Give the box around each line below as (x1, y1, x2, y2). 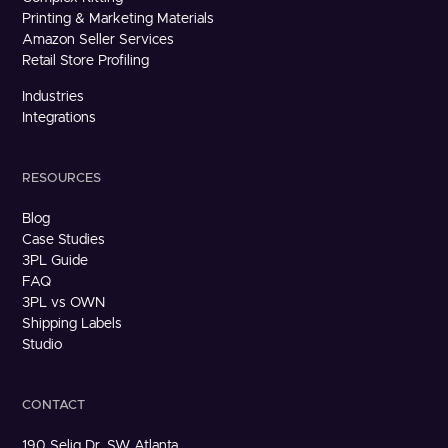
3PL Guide (22, 253, 89, 268)
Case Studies (22, 232, 106, 247)
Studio (22, 337, 63, 352)
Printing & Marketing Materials (22, 11, 215, 26)
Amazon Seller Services (22, 32, 175, 47)
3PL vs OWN (22, 295, 106, 310)
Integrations (22, 110, 97, 125)
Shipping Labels (22, 316, 123, 331)
